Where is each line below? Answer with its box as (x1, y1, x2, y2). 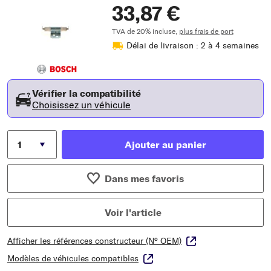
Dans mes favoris (104, 172, 184, 184)
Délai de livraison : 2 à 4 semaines (126, 39, 259, 51)
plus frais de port (178, 26, 233, 36)
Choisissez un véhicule (32, 98, 131, 111)
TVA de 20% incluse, (111, 26, 179, 36)
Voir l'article (105, 206, 162, 218)
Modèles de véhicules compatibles (7, 252, 139, 264)
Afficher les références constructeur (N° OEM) (7, 235, 181, 246)
